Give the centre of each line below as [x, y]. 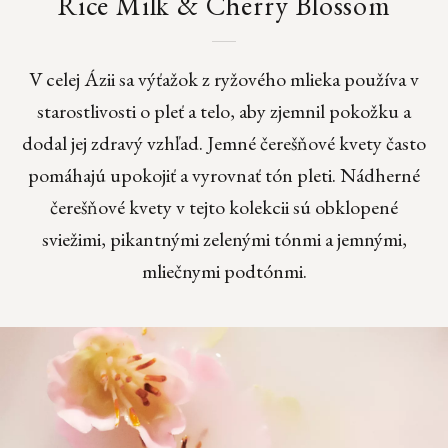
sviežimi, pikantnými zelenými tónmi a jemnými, [224, 239]
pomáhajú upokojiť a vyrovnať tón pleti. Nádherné [224, 175]
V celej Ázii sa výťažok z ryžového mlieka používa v [224, 79]
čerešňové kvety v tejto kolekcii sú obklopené [224, 207]
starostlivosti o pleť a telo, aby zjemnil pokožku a [224, 111]
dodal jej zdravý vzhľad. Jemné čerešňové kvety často [224, 143]
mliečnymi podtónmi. [224, 271]
